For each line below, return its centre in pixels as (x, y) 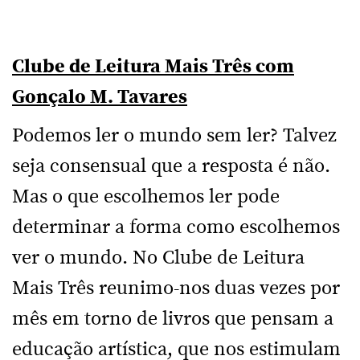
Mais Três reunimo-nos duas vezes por (176, 288)
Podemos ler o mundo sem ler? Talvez (174, 136)
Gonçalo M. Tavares (100, 97)
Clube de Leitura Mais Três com (153, 67)
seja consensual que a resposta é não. (171, 166)
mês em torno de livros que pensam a (173, 319)
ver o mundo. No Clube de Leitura (158, 258)
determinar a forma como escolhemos (176, 227)
